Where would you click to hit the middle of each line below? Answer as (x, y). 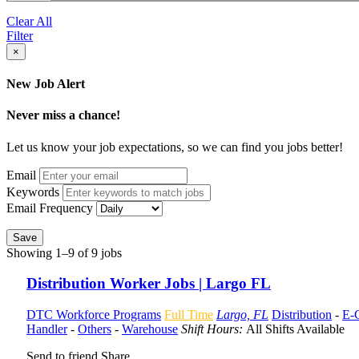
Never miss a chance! (63, 115)
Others (95, 329)
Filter (20, 35)
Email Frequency (50, 208)
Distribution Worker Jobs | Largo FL (149, 284)
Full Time (189, 315)
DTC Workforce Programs (94, 315)
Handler (47, 329)
